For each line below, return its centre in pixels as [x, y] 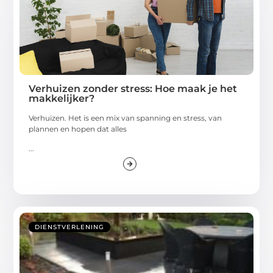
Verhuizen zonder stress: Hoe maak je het [133, 88]
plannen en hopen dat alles [78, 129]
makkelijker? [62, 98]
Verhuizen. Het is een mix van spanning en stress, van [126, 118]
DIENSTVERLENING [70, 227]
